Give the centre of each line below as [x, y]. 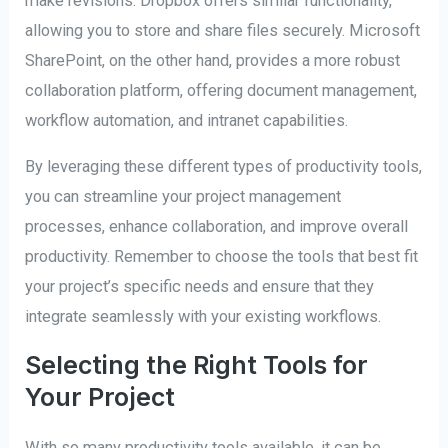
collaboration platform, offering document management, [221, 90]
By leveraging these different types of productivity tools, [224, 167]
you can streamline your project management [183, 197]
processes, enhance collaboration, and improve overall [217, 227]
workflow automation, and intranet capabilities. [187, 120]
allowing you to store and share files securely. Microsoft [223, 30]
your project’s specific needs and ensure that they [200, 287]
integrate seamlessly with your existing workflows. [203, 317]
